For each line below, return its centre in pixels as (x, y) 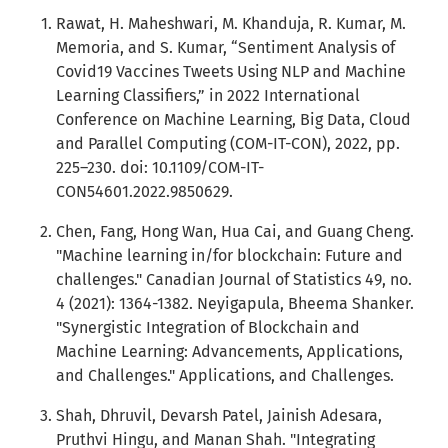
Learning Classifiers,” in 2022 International (208, 95)
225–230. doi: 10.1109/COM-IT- (160, 167)
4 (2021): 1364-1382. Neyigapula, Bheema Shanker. (235, 303)
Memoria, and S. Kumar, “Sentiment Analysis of (225, 47)
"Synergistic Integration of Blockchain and (208, 327)
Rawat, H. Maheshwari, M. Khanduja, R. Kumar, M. (231, 23)
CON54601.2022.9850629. (144, 191)
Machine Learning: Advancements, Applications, (229, 351)
